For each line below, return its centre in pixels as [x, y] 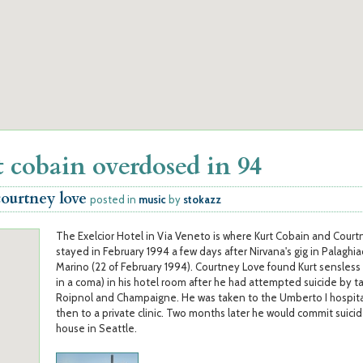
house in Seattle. [96, 328]
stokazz [202, 199]
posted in [114, 199]
